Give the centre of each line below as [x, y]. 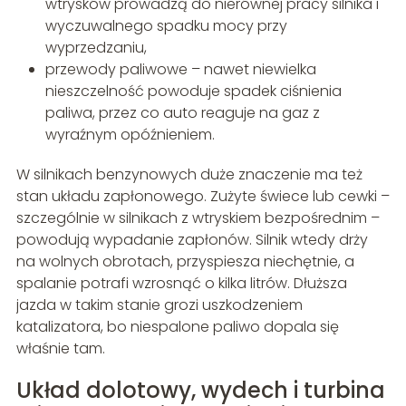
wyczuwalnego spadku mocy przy [166, 26]
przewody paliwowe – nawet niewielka [180, 70]
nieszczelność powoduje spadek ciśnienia [193, 92]
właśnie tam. [60, 349]
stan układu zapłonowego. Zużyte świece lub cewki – [203, 197]
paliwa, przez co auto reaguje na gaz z [182, 113]
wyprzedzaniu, [96, 48]
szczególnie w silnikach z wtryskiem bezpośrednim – [198, 218]
